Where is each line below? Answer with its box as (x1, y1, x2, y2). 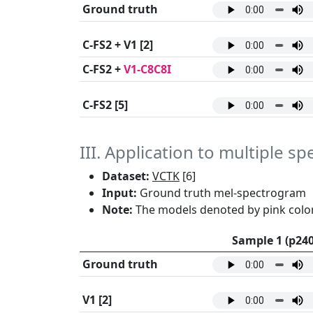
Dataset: (102, 168, 150, 184)
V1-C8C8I (124, 61, 171, 78)
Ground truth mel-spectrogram (137, 185, 306, 201)
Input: (102, 185, 137, 201)
